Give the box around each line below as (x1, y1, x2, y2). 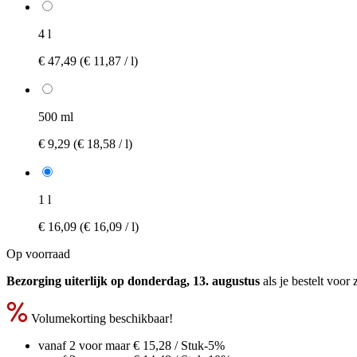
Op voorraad (6, 246, 70, 261)
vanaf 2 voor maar (38, 338, 133, 352)
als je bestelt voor (260, 273, 353, 288)
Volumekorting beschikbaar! (28, 311, 173, 325)
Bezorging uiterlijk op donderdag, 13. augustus (6, 273, 260, 288)
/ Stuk (171, 338, 204, 352)
